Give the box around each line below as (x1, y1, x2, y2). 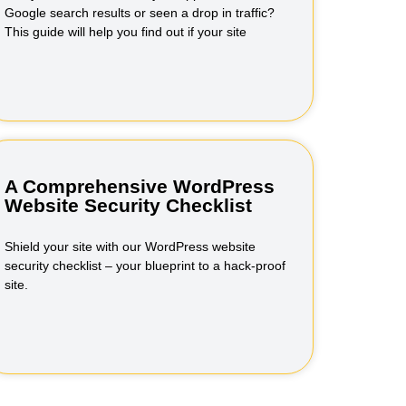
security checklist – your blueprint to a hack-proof (5, 258, 286, 273)
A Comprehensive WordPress (5, 176, 275, 197)
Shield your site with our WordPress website (5, 239, 256, 254)
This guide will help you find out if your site (5, 24, 247, 39)
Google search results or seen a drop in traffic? (5, 5, 275, 20)
